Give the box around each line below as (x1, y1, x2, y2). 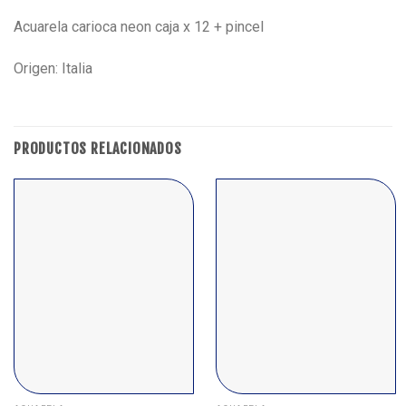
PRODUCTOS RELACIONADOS (14, 139, 182, 158)
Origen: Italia (14, 60, 92, 78)
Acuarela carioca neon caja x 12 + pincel (14, 18, 264, 36)
